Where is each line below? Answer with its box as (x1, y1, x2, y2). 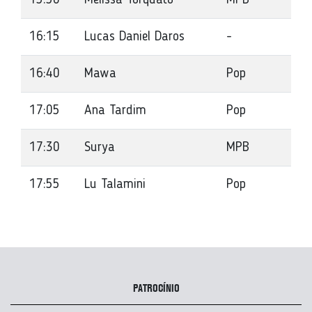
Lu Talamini (84, 178, 146, 192)
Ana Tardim (84, 104, 146, 118)
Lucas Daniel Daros (84, 30, 185, 44)
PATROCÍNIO (132, 284, 180, 294)
